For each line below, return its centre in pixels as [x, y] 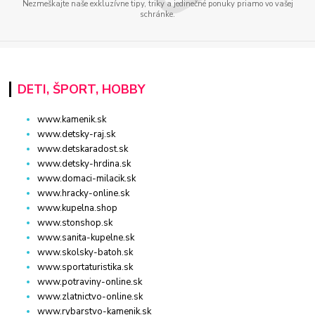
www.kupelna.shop [78, 208]
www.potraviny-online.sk [90, 282]
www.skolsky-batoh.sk [85, 253]
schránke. [157, 14]
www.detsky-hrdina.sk [84, 164]
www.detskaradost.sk [83, 149]
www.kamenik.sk [72, 120]
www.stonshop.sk [75, 223]
